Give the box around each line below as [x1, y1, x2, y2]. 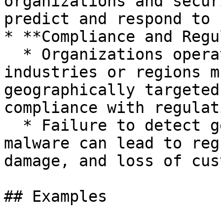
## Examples [4, 187, 107, 205]
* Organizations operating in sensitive [4, 45, 23, 63]
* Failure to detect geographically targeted [4, 116, 23, 134]
